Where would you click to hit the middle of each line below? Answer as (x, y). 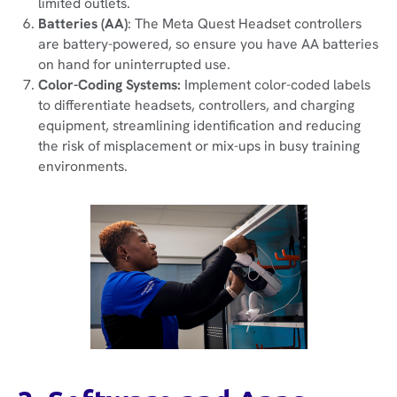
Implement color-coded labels (276, 85)
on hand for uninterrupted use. (136, 65)
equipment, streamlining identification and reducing (200, 126)
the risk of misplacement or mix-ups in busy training (199, 146)
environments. (83, 167)
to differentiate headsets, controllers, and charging (197, 105)
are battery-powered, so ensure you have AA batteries (209, 44)
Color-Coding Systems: (110, 85)
